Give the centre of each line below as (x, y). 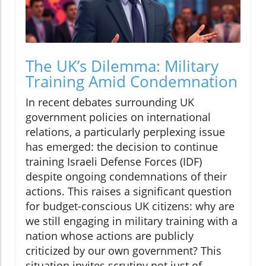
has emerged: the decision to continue (122, 146)
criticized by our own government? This (123, 250)
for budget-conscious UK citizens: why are (130, 206)
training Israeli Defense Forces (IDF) (114, 161)
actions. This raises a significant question (129, 191)
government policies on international (118, 117)
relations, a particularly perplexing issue (125, 132)
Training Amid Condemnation (132, 81)
